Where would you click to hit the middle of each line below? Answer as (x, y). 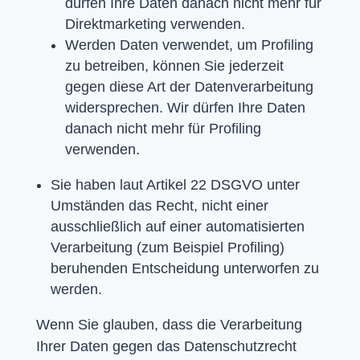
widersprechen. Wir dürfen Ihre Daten (185, 107)
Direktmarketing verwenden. (155, 24)
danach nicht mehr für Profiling (163, 128)
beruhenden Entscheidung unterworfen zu (184, 268)
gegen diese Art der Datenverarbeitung (189, 86)
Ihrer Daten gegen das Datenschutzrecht (166, 346)
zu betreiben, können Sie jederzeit (174, 65)
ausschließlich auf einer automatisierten (177, 226)
